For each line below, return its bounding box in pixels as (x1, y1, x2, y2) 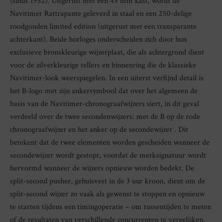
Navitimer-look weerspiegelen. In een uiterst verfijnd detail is (10, 73, 204, 84)
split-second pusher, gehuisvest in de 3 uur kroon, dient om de (10, 176, 205, 187)
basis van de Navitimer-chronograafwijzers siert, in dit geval (10, 99, 199, 110)
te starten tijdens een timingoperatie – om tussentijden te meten (10, 202, 211, 213)
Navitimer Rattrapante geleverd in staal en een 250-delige (10, 8, 192, 19)
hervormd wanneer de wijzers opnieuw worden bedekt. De (10, 163, 194, 174)
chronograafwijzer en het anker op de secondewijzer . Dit (10, 124, 188, 135)
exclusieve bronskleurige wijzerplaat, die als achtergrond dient (10, 47, 204, 58)
